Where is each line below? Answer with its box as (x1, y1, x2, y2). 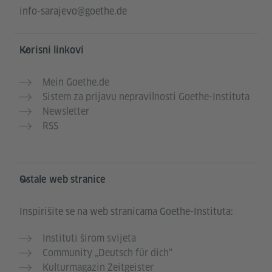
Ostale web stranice (19, 174, 106, 186)
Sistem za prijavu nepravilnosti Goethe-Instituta (42, 90, 250, 104)
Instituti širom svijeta (42, 232, 136, 245)
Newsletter (42, 105, 89, 118)
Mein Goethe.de (42, 76, 109, 89)
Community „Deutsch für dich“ (42, 246, 172, 260)
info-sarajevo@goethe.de (19, 5, 127, 18)
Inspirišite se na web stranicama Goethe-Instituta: (19, 205, 233, 219)
